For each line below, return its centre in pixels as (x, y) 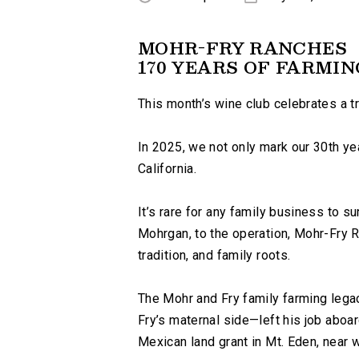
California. (167, 169)
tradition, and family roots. (214, 255)
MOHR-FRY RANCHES (242, 48)
